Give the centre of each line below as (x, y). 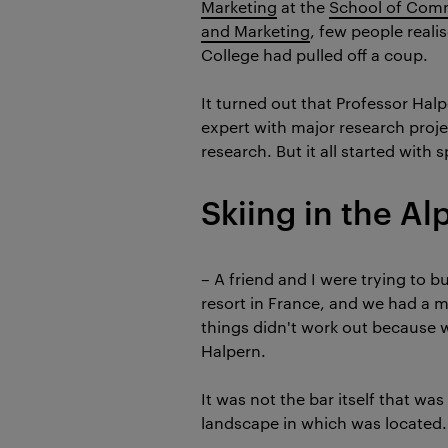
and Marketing (256, 30)
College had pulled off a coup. (315, 54)
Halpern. (234, 350)
